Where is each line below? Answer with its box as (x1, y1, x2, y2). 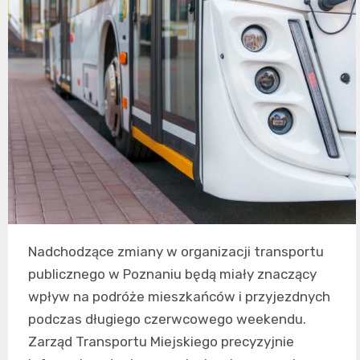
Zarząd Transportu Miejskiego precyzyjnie (28, 333, 294, 350)
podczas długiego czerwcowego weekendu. (28, 311, 306, 328)
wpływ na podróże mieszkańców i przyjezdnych (28, 288, 330, 305)
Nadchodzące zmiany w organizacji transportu (28, 243, 324, 260)
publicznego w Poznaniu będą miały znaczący (28, 266, 317, 283)
